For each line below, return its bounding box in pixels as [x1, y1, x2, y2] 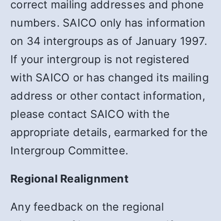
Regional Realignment [10, 172, 129, 185]
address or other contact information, [10, 89, 205, 102]
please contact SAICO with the [10, 107, 170, 120]
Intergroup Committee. [10, 144, 129, 157]
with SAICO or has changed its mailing [10, 71, 209, 84]
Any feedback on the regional [10, 200, 164, 213]
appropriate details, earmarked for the [10, 125, 208, 139]
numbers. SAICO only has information [10, 16, 206, 29]
